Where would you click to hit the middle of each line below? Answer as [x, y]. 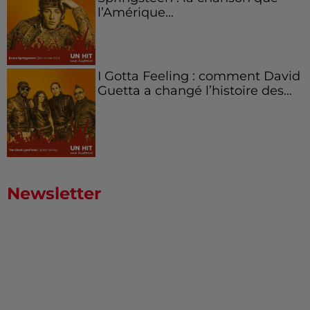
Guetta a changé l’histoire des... [194, 90]
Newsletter [54, 194]
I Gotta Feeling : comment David [199, 75]
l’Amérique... [135, 12]
